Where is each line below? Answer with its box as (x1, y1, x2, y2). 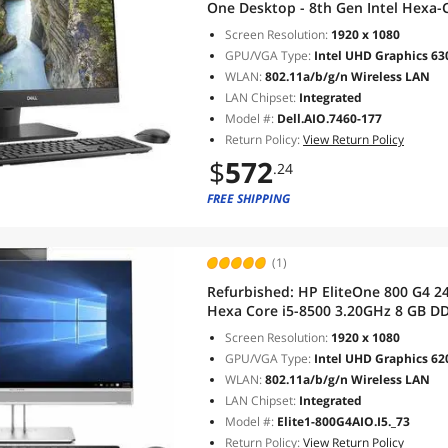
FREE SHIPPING (207, 190, 290, 207)
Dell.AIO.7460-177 (277, 110, 382, 127)
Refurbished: (207, 282, 298, 301)
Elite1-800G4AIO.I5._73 (277, 413, 410, 430)
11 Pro (207, 320, 251, 339)
